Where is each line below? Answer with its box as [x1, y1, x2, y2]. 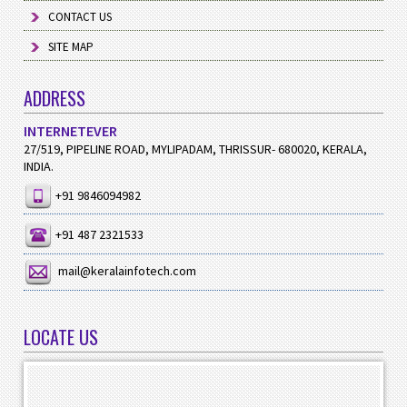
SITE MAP [48, 39, 94, 55]
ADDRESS [24, 84, 86, 113]
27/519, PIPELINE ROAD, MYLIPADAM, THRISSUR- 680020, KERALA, [24, 141, 368, 158]
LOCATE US [24, 323, 99, 351]
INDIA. [24, 158, 55, 175]
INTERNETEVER [24, 122, 118, 141]
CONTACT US [48, 9, 113, 25]
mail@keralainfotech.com [53, 262, 197, 279]
